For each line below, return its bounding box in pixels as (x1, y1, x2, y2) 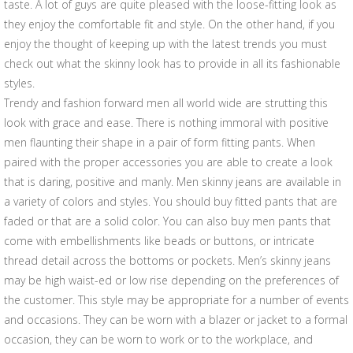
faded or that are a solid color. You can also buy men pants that (4, 214, 331, 229)
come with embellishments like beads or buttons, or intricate (4, 233, 314, 248)
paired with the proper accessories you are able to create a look (4, 154, 333, 169)
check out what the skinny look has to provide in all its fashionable (4, 56, 340, 71)
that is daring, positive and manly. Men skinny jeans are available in (4, 174, 341, 189)
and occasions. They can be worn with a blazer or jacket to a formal (4, 312, 347, 327)
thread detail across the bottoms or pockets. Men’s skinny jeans (4, 253, 331, 268)
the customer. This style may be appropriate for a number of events (4, 292, 349, 307)
